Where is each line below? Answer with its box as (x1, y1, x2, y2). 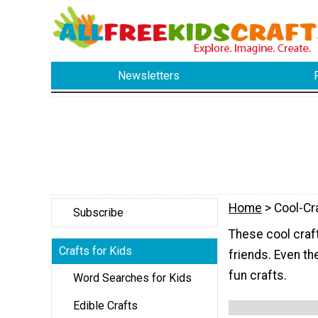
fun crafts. (229, 268, 287, 283)
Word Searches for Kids (73, 270, 192, 285)
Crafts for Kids (59, 243, 132, 258)
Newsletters (118, 69, 180, 83)
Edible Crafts (73, 298, 138, 312)
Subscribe (73, 205, 124, 219)
